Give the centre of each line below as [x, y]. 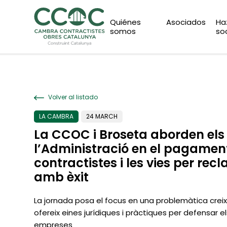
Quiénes [126, 22]
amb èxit [62, 177]
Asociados [186, 22]
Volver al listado [72, 97]
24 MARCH [102, 116]
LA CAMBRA [56, 116]
